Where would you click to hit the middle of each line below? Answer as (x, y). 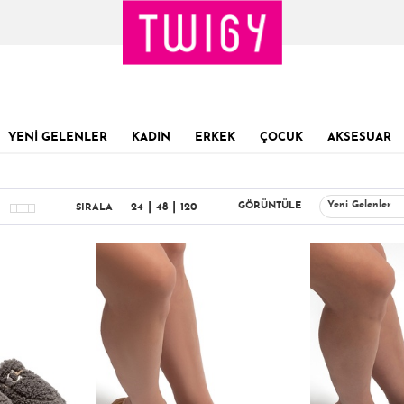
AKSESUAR (359, 138)
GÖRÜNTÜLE (270, 206)
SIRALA (94, 207)
